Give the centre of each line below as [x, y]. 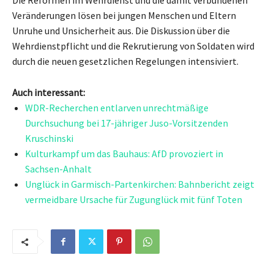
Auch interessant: [49, 92]
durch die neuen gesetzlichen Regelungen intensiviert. [125, 61]
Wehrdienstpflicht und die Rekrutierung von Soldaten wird [133, 46]
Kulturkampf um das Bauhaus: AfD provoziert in [124, 153]
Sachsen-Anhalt [58, 168]
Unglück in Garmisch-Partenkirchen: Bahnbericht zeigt [140, 184]
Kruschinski [49, 138]
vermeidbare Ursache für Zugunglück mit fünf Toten [134, 199]
